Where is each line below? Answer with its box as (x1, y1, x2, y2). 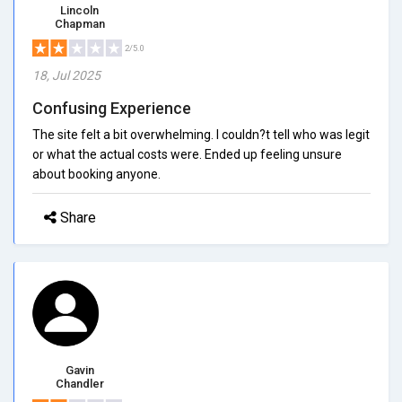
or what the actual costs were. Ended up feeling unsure (32, 146, 342, 162)
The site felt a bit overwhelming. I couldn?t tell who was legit (32, 127, 370, 142)
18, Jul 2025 (32, 67, 100, 83)
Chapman (54, 16, 105, 31)
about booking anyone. (32, 166, 161, 181)
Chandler (55, 376, 104, 390)
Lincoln (60, 3, 99, 17)
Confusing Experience (32, 98, 191, 118)
